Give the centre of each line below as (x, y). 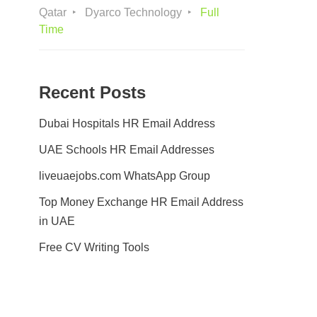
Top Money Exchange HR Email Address (141, 202)
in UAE (57, 221)
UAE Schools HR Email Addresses (127, 150)
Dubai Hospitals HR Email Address (127, 123)
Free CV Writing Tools (94, 247)
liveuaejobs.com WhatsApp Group (125, 176)
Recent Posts (92, 92)
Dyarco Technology (133, 12)
